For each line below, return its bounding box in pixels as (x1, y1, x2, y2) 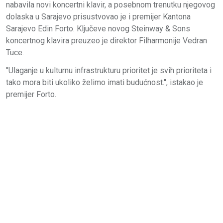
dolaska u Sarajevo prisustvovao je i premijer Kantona (6, 12, 191, 22)
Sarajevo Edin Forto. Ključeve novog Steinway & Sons (6, 24, 190, 34)
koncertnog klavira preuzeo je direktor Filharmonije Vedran (6, 36, 207, 46)
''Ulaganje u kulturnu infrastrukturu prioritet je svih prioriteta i (6, 66, 212, 76)
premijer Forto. (6, 90, 56, 100)
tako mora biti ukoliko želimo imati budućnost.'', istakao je (6, 78, 203, 88)
